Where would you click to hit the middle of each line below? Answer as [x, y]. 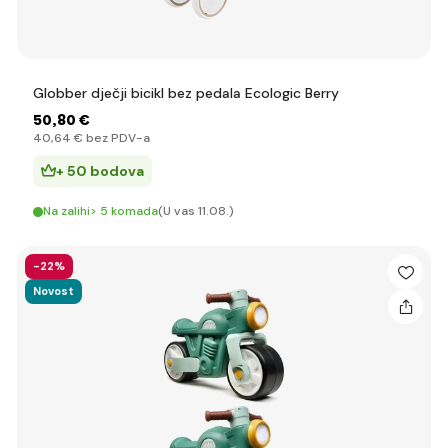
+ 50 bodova [100, 171]
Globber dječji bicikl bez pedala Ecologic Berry [186, 93]
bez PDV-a [116, 138]
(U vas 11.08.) [196, 211]
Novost [53, 291]
